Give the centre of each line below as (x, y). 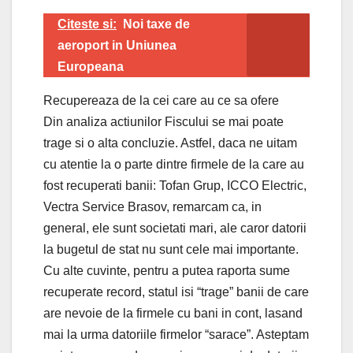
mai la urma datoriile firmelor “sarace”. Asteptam (176, 334)
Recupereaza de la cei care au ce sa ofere (161, 100)
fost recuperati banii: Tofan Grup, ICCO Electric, (175, 185)
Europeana (91, 66)
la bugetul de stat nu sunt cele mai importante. (171, 249)
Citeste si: (87, 24)
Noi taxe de (156, 24)
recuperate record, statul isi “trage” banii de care (176, 292)
